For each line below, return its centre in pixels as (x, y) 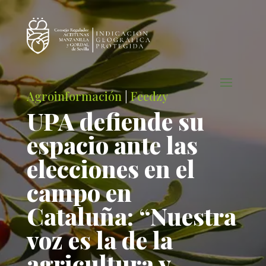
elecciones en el (110, 168)
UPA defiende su (115, 121)
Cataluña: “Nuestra (131, 216)
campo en (79, 192)
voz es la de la (99, 240)
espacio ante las (112, 145)
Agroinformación (74, 96)
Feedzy (149, 96)
